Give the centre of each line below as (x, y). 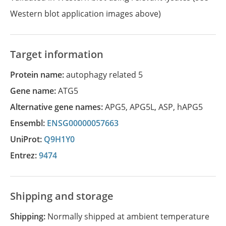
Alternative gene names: (60, 107)
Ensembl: (31, 123)
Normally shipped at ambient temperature (128, 216)
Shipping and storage (62, 196)
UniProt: (30, 139)
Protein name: (41, 75)
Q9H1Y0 (59, 139)
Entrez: (27, 155)
